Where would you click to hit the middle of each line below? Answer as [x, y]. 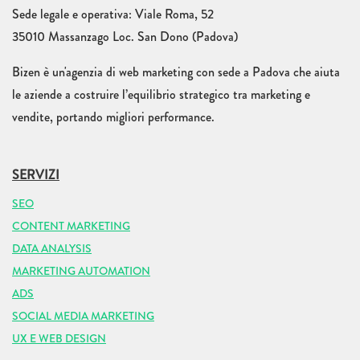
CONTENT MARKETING [71, 226]
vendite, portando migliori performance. [113, 117]
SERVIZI [36, 175]
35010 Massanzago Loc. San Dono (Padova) [125, 37]
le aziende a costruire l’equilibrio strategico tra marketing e [161, 95]
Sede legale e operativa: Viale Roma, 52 [113, 14]
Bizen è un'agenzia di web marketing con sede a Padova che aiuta [176, 72]
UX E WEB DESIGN [59, 339]
